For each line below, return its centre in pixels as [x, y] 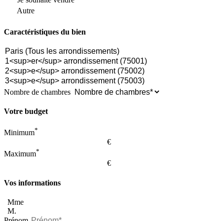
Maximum [20, 153]
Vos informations [32, 183]
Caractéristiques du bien [45, 32]
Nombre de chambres [37, 92]
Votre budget [26, 111]
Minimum [19, 133]
